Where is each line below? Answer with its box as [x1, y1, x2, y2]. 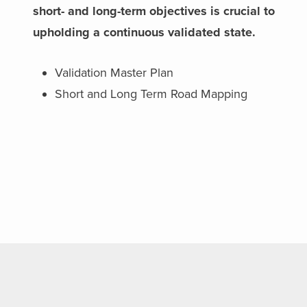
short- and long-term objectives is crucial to [33, 3, 275, 19]
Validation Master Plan [55, 65, 174, 80]
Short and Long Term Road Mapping [55, 86, 248, 101]
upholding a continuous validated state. [33, 25, 256, 40]
